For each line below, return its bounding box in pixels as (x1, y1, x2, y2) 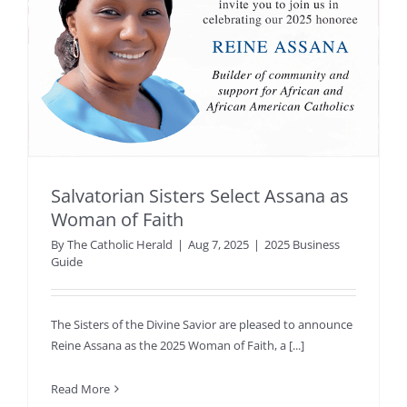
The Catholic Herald (67, 236, 173, 253)
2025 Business (264, 236, 340, 253)
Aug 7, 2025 (188, 236, 249, 253)
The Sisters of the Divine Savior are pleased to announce (51, 316, 352, 333)
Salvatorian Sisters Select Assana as (51, 184, 349, 209)
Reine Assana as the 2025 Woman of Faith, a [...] (51, 337, 304, 354)
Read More (51, 381, 110, 398)
